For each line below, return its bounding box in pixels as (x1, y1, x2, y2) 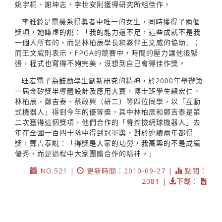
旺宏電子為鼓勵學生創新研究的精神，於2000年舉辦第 (22, 75, 203, 85)
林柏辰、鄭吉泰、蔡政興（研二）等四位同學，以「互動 (15, 96, 201, 106)
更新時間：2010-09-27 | (84, 166, 175, 175)
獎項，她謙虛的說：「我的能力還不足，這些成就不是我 (15, 27, 201, 37)
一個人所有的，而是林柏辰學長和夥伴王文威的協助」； (15, 37, 201, 47)
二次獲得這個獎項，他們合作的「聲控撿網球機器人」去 (15, 117, 201, 127)
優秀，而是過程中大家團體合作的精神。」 (15, 148, 156, 158)
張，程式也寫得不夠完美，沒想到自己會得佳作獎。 (15, 58, 186, 68)
